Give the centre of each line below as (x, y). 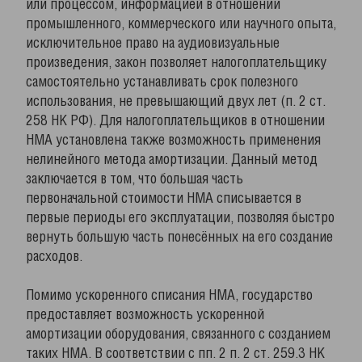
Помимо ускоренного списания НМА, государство (169, 296)
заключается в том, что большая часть (135, 179)
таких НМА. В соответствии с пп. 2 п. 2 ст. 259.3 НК (175, 354)
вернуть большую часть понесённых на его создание (179, 238)
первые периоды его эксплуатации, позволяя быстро (180, 218)
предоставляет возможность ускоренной (145, 315)
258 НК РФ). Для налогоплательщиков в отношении (175, 121)
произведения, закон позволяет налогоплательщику (176, 63)
